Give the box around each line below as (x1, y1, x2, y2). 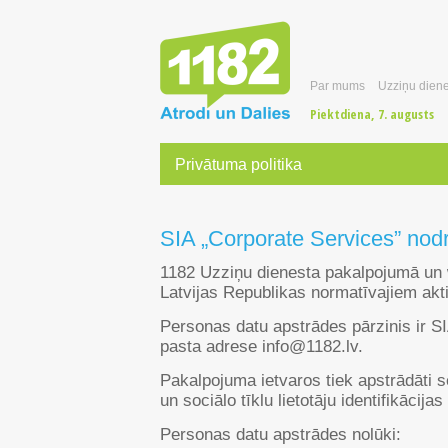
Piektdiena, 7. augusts (310, 105, 434, 123)
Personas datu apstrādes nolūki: (160, 425, 401, 445)
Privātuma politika (175, 155, 302, 173)
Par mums (310, 79, 365, 93)
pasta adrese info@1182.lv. (160, 337, 363, 357)
